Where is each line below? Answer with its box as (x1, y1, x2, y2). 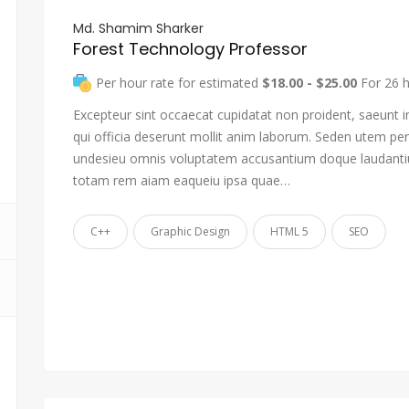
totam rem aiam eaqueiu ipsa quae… (73, 172, 290, 189)
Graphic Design (151, 224, 230, 239)
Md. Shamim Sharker (73, 19, 204, 37)
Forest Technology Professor (73, 37, 308, 60)
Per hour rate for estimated (96, 74, 262, 91)
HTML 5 (270, 224, 309, 239)
